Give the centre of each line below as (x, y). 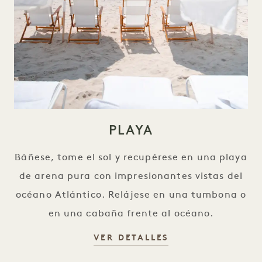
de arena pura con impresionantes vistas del (131, 177)
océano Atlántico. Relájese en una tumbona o (131, 195)
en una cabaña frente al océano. (131, 214)
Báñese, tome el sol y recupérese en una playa (131, 158)
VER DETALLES (131, 238)
